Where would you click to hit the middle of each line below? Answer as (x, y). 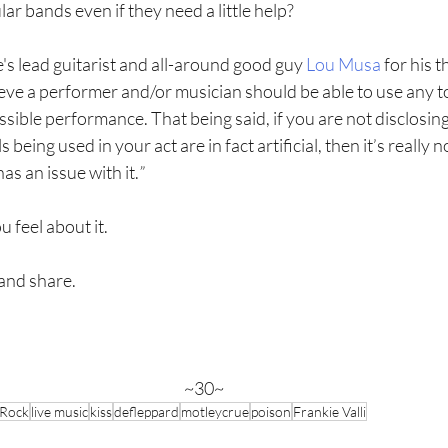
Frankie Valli (329, 412)
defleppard (146, 412)
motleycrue (215, 412)
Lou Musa (343, 64)
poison (271, 412)
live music (59, 412)
